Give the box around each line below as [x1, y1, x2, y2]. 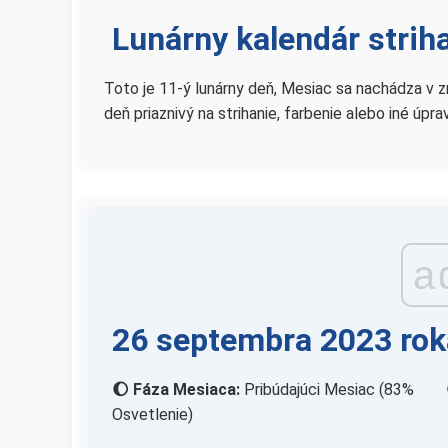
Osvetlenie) [112, 405, 193, 424]
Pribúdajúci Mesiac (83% [240, 380, 414, 399]
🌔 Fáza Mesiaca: [112, 380, 240, 399]
